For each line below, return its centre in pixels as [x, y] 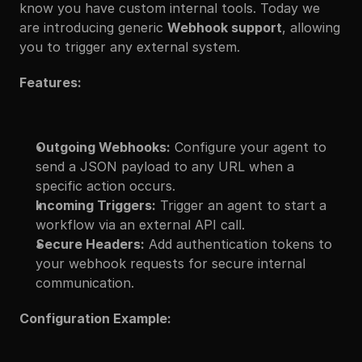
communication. [85, 283]
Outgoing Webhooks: [103, 147]
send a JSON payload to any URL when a [165, 166]
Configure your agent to [248, 147]
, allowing [311, 27]
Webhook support [225, 27]
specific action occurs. [105, 186]
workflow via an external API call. [140, 225]
